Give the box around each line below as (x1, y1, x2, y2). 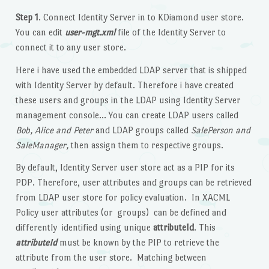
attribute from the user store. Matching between (15, 252, 207, 263)
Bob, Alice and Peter (15, 124, 93, 135)
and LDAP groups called (92, 124, 191, 135)
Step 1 (15, 11, 38, 22)
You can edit (15, 26, 65, 37)
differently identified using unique (15, 222, 153, 233)
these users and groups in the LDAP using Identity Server (15, 94, 241, 105)
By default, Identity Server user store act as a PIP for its (15, 162, 235, 173)
